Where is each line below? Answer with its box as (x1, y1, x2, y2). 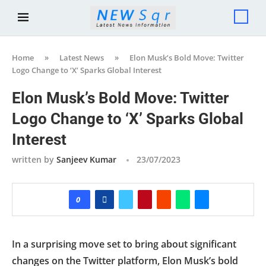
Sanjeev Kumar (56, 153, 116, 165)
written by (12, 153, 56, 165)
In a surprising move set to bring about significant (12, 237, 236, 251)
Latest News (59, 52, 104, 63)
